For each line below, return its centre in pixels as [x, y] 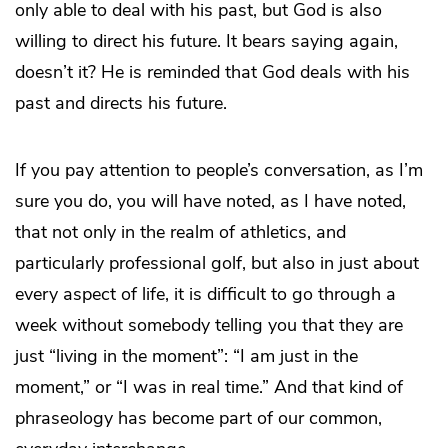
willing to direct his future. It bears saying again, [206, 41]
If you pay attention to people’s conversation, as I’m [219, 170]
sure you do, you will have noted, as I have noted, [210, 201]
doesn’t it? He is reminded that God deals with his [212, 72]
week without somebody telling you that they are [209, 325]
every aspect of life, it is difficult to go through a [205, 294]
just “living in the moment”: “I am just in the [186, 356]
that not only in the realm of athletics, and [180, 232]
